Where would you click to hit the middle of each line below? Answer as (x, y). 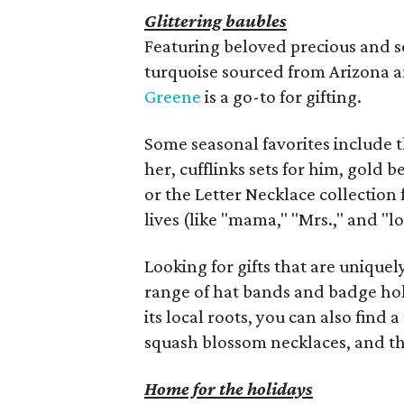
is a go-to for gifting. (282, 96)
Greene (173, 96)
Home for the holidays (229, 389)
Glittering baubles (216, 21)
